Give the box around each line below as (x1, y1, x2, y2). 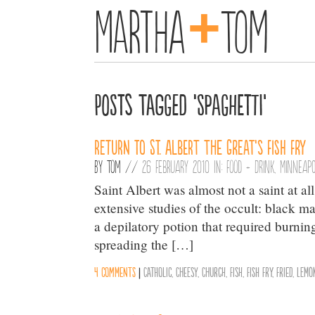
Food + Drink (226, 157, 275, 175)
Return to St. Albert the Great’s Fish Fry (94, 136, 307, 156)
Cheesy (176, 264, 198, 279)
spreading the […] (94, 235, 194, 253)
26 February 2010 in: (142, 157, 227, 175)
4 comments (94, 264, 136, 279)
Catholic (143, 264, 172, 279)
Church (202, 264, 226, 279)
